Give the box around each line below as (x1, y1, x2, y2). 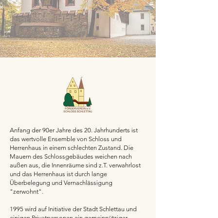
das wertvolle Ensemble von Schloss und (10, 135, 122, 143)
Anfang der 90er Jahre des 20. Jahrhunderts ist (10, 127, 138, 134)
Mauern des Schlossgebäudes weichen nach (10, 153, 132, 160)
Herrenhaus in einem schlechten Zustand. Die (10, 144, 133, 151)
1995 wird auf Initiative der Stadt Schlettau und (10, 205, 137, 213)
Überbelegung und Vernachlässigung (10, 179, 112, 186)
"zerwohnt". (10, 188, 43, 195)
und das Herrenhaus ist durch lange (10, 170, 107, 178)
